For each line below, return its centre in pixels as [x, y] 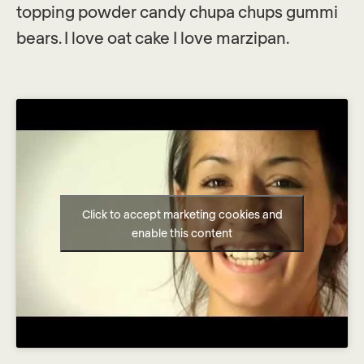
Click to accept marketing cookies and [182, 214]
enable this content [182, 233]
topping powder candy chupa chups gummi [177, 11]
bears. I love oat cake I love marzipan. [153, 37]
